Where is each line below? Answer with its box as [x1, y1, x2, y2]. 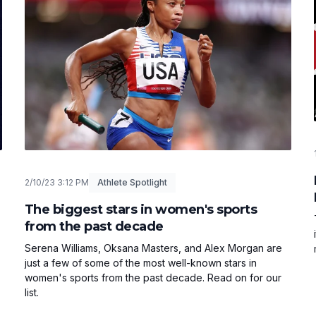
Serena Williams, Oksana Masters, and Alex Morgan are [24, 241, 282, 254]
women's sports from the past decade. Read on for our [24, 271, 281, 284]
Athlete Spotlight [97, 176, 167, 188]
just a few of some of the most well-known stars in [24, 256, 257, 269]
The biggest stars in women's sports [24, 201, 257, 217]
